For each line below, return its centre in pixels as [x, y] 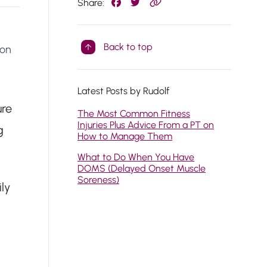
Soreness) [98, 180]
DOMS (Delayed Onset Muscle [142, 168]
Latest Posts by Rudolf [123, 91]
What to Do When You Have [136, 157]
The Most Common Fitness [134, 114]
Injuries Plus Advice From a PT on [146, 125]
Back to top [128, 47]
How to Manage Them [125, 136]
